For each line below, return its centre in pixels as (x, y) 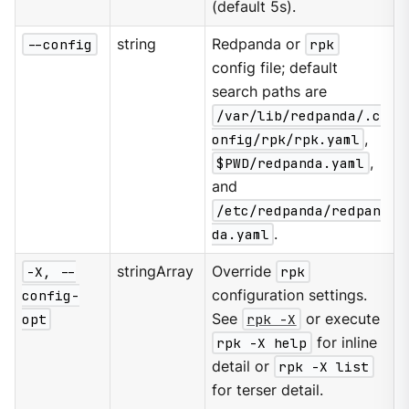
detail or (243, 367)
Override (244, 272)
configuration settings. (290, 296)
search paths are (270, 92)
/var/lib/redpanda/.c (299, 116)
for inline (344, 343)
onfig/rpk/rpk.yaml (286, 140)
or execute (340, 320)
